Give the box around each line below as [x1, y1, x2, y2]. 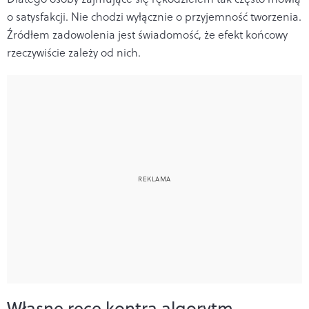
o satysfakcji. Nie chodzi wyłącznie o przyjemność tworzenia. [7, 8, 301, 24]
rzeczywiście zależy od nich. [7, 44, 141, 60]
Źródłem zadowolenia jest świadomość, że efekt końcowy [7, 26, 288, 42]
